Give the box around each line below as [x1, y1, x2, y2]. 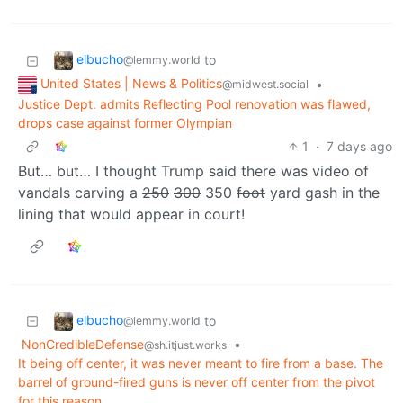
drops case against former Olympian [18, 115, 232, 131]
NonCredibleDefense [22, 336, 144, 353]
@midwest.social [222, 77, 309, 92]
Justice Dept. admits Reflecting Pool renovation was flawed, [18, 96, 371, 112]
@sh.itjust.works [144, 338, 227, 353]
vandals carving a [18, 184, 142, 202]
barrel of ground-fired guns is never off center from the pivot [18, 374, 375, 390]
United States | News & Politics [40, 76, 222, 92]
